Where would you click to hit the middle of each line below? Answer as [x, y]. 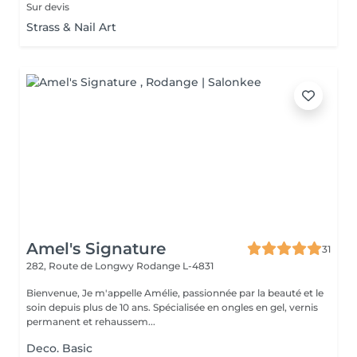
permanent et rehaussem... [91, 322]
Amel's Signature [96, 249]
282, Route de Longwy [81, 266]
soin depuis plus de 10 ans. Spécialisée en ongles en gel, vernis [172, 307]
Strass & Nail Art [71, 27]
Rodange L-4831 [175, 266]
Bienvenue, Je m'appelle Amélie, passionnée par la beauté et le [175, 293]
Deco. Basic [59, 348]
